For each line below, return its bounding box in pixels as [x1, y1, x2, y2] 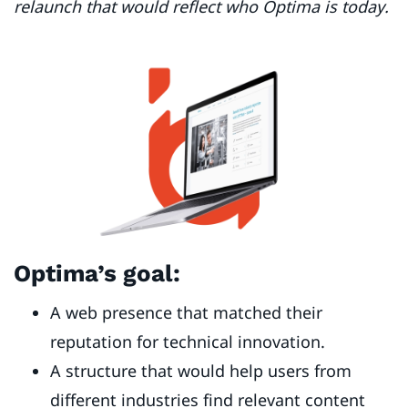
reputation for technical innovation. [50, 331, 330, 353]
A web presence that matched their [50, 301, 322, 324]
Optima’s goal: [14, 260, 180, 288]
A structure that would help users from [50, 360, 352, 382]
